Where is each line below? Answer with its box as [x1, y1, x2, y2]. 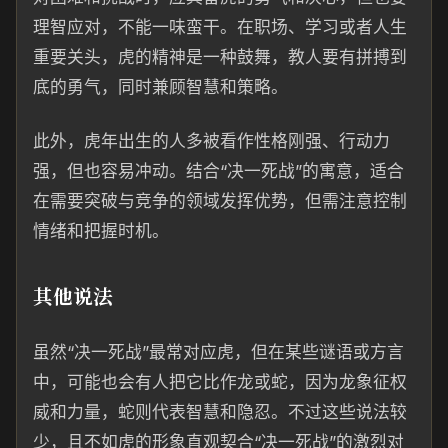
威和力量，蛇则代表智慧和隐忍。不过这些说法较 [33, 402, 407, 422]
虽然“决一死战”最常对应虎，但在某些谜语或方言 [33, 342, 404, 362]
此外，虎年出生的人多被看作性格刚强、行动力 [33, 131, 390, 151]
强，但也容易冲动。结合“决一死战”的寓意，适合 [33, 161, 404, 181]
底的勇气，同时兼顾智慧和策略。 [33, 77, 288, 97]
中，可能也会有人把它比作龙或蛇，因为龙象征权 [33, 372, 407, 392]
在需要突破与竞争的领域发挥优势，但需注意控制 [33, 191, 407, 211]
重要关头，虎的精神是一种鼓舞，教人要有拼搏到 [33, 47, 407, 67]
